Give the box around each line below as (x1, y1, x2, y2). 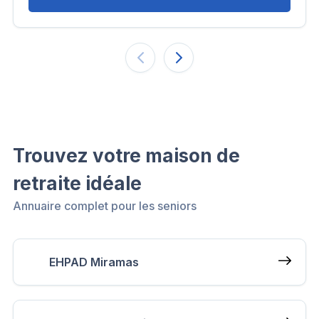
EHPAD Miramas (49, 254, 139, 269)
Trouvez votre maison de (13, 144, 240, 167)
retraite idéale (13, 172, 142, 194)
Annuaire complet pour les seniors (13, 198, 197, 213)
